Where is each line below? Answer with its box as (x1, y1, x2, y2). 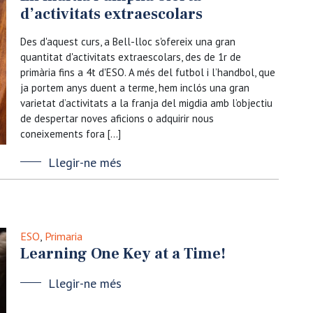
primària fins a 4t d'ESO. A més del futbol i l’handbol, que (20, 66, 275, 79)
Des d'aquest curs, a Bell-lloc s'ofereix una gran (20, 35, 235, 48)
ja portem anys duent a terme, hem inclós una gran (20, 81, 249, 94)
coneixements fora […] (20, 127, 121, 140)
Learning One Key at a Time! (20, 244, 226, 263)
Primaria (45, 229, 82, 243)
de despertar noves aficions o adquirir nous (20, 112, 214, 125)
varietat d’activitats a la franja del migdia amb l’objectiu (20, 96, 272, 110)
